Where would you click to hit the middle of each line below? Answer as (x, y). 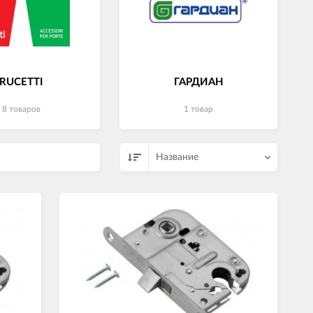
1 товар (198, 109)
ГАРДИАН (198, 82)
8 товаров (21, 109)
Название (177, 157)
